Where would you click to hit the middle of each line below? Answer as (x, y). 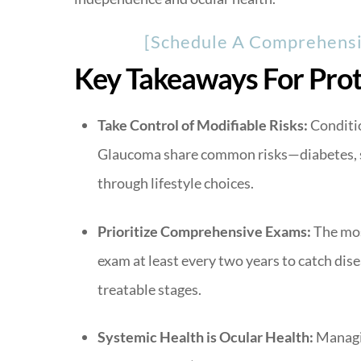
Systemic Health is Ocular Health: (205, 337)
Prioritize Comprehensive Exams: (204, 231)
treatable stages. (149, 289)
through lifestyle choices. (175, 183)
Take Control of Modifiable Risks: (202, 125)
